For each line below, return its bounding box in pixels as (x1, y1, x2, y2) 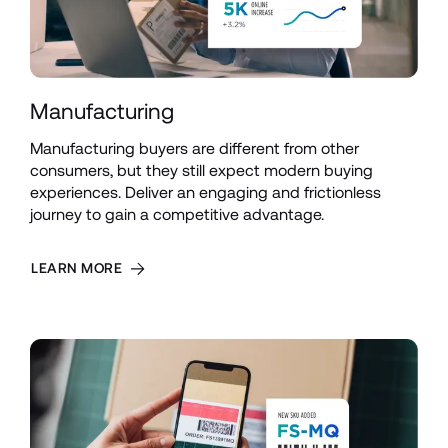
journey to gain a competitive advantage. (30, 205, 324, 225)
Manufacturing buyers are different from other (30, 139, 359, 159)
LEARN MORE (31, 260, 123, 277)
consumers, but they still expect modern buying (30, 161, 373, 181)
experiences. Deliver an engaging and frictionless (30, 183, 381, 203)
